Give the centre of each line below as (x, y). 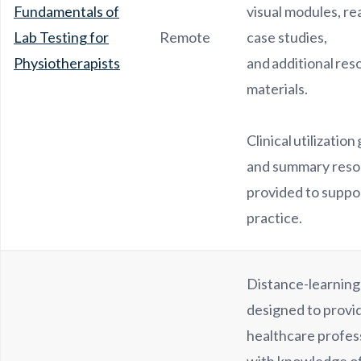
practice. (276, 218)
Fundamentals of (66, 11)
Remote (185, 37)
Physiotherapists (67, 63)
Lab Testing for (61, 37)
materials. (278, 89)
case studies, (287, 37)
